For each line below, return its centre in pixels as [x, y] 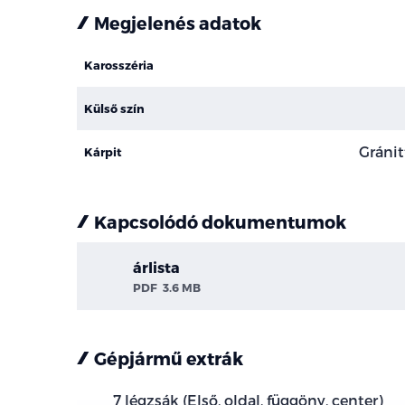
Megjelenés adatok [178, 23]
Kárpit [103, 152]
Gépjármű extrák [169, 358]
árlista [156, 267]
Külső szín [114, 108]
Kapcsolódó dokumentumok [221, 221]
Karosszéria [118, 65]
